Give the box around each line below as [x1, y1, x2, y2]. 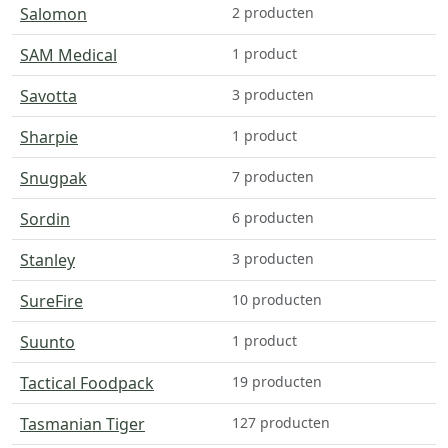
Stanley [20, 248, 75, 271]
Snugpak [20, 166, 87, 189]
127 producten [232, 412, 330, 432]
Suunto [20, 330, 75, 353]
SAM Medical [20, 43, 117, 66]
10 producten [232, 289, 322, 309]
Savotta [20, 84, 77, 107]
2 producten [232, 2, 314, 22]
